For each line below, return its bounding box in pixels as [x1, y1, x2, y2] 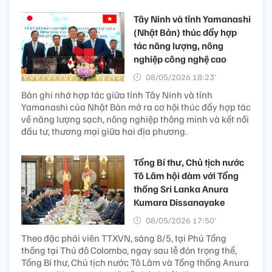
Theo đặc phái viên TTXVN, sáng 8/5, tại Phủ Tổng [21, 232, 226, 245]
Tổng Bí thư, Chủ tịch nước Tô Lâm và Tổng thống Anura [21, 256, 249, 269]
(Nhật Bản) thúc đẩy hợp [134, 26, 237, 39]
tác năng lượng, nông [134, 39, 223, 52]
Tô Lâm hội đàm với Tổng [134, 169, 239, 182]
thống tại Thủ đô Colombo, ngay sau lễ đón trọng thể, [21, 244, 237, 257]
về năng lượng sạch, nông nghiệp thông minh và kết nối [21, 113, 249, 126]
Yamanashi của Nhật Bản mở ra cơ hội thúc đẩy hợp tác [21, 101, 251, 114]
